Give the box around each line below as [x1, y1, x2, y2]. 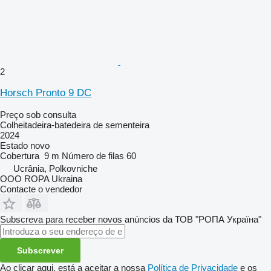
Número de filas [62, 150, 124, 161]
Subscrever [17, 245, 64, 255]
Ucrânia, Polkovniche [13, 163, 97, 174]
